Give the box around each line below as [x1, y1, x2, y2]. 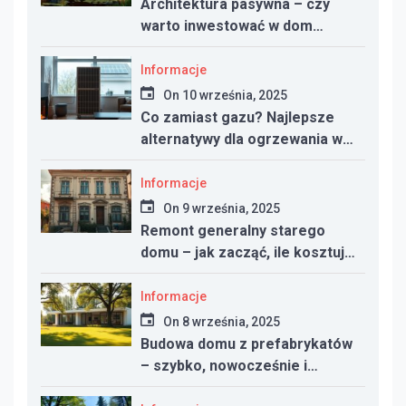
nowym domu [140, 152, 230, 170]
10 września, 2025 [182, 88, 287, 103]
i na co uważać [140, 266, 238, 284]
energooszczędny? [140, 39, 273, 57]
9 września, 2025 [182, 201, 280, 217]
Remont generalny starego [140, 222, 325, 240]
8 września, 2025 [182, 314, 280, 330]
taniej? [140, 379, 187, 397]
